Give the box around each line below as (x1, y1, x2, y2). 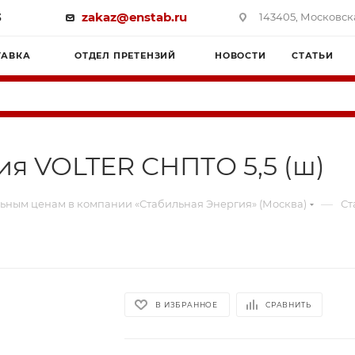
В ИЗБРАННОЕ (155, 300, 219, 309)
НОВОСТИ (215, 50, 266, 61)
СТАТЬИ (292, 50, 334, 61)
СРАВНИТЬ (265, 300, 311, 309)
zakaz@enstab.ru (81, 10, 187, 25)
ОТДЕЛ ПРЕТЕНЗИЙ (74, 50, 176, 61)
